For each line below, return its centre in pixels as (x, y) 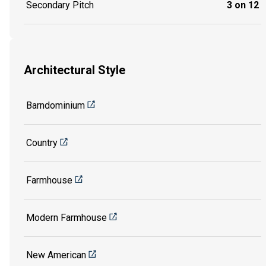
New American (56, 255)
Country (42, 142)
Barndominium (56, 105)
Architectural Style (75, 70)
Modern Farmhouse (66, 217)
